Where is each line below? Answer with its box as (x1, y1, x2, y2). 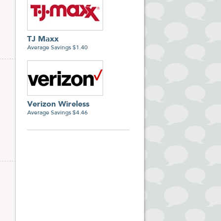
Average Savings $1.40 (27, 45, 88, 51)
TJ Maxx (27, 36, 59, 43)
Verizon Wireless (27, 101, 89, 109)
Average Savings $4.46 (27, 110, 88, 116)
